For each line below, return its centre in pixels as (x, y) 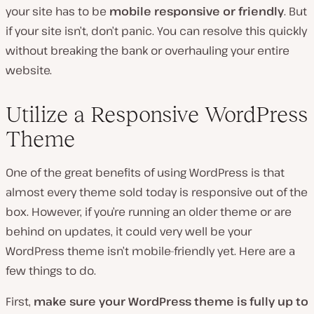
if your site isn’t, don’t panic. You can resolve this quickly (156, 30)
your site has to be (57, 11)
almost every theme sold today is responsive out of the (157, 192)
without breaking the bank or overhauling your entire (148, 50)
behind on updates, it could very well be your (129, 231)
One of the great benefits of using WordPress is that (145, 172)
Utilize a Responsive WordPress (157, 114)
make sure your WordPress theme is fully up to (171, 301)
